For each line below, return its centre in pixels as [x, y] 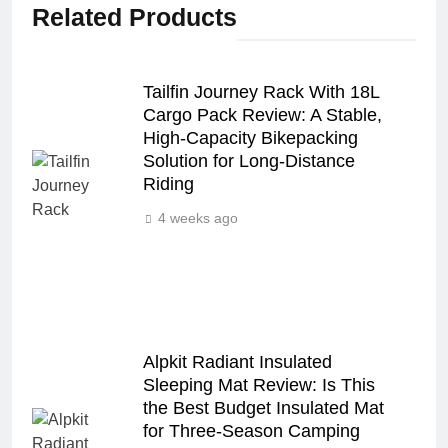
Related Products [134, 17]
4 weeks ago [198, 218]
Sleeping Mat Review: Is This [259, 385]
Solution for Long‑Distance [249, 161]
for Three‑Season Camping [251, 431]
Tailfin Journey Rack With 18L [261, 92]
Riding [168, 184]
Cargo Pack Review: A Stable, [262, 115]
